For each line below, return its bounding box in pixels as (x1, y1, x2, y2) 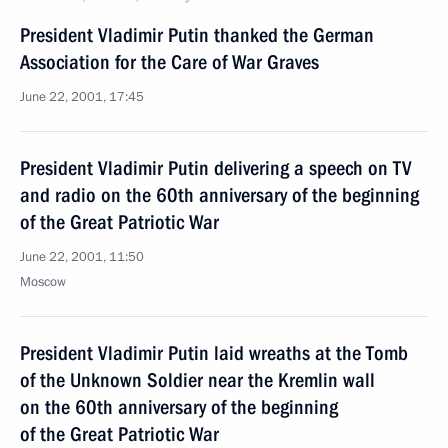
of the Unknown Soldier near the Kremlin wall (20, 368, 375, 392)
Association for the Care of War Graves (20, 50, 319, 74)
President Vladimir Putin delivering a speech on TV (20, 156, 412, 180)
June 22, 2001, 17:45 (20, 88, 144, 106)
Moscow (20, 273, 66, 291)
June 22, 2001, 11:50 (20, 248, 144, 266)
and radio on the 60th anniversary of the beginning (20, 183, 419, 207)
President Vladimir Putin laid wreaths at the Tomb (20, 341, 408, 365)
